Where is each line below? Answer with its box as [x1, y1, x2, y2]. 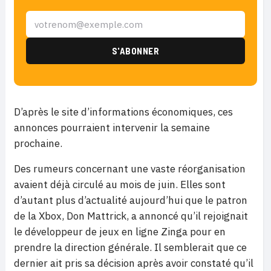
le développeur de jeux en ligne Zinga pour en [14, 225, 226, 238]
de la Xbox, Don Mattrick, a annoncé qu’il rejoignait [14, 209, 248, 223]
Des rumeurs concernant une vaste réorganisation [14, 162, 246, 175]
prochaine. [14, 137, 62, 150]
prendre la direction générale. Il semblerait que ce [14, 241, 247, 254]
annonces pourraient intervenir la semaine [14, 121, 210, 134]
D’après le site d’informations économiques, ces [14, 105, 233, 119]
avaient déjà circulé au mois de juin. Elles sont [14, 178, 226, 191]
